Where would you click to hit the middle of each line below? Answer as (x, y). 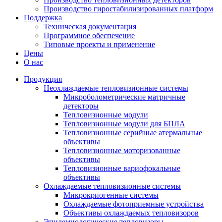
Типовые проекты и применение (99, 45)
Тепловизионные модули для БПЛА (124, 124)
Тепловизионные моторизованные (122, 151)
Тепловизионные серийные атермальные (133, 133)
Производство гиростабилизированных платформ (128, 9)
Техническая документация (90, 27)
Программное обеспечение (89, 36)
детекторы (81, 106)
